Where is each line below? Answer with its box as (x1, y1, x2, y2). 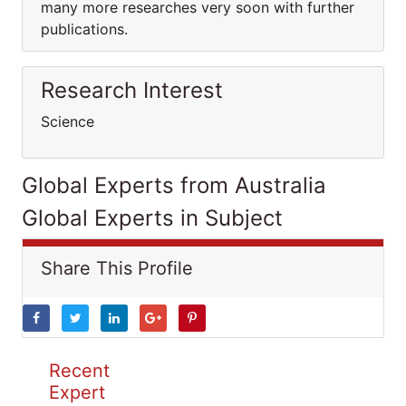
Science (41, 112, 94, 130)
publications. (41, 20, 128, 38)
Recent (49, 360, 110, 382)
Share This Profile (41, 257, 193, 279)
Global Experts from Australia (22, 172, 326, 198)
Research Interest (41, 77, 223, 103)
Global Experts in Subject (22, 205, 283, 231)
